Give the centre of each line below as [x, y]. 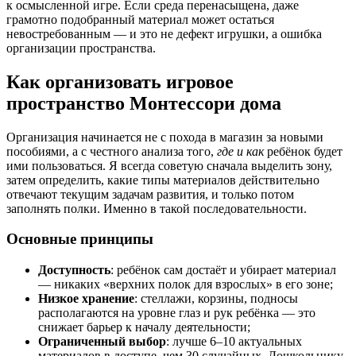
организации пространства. [81, 48]
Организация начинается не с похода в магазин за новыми [165, 137]
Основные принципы [80, 239]
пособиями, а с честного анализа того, [112, 151]
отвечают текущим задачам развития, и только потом [150, 194]
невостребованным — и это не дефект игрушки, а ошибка [164, 33]
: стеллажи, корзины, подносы [216, 299]
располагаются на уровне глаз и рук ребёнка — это [177, 313]
